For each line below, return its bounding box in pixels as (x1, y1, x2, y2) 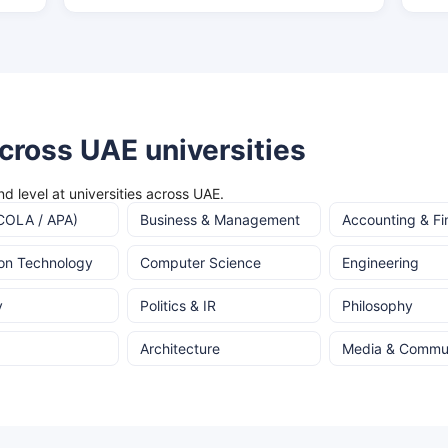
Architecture (140, 340, 221, 357)
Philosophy (341, 297, 413, 314)
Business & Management (140, 211, 301, 228)
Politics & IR (140, 297, 217, 314)
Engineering (341, 254, 419, 271)
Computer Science (140, 254, 262, 271)
